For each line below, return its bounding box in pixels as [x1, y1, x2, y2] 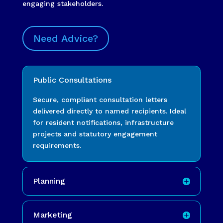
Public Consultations [32, 75, 111, 85]
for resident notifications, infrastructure [32, 118, 174, 126]
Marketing [32, 210, 72, 220]
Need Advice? [33, 32, 98, 44]
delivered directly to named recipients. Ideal [32, 107, 186, 115]
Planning [32, 176, 65, 186]
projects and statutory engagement [32, 129, 157, 138]
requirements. [32, 141, 81, 149]
